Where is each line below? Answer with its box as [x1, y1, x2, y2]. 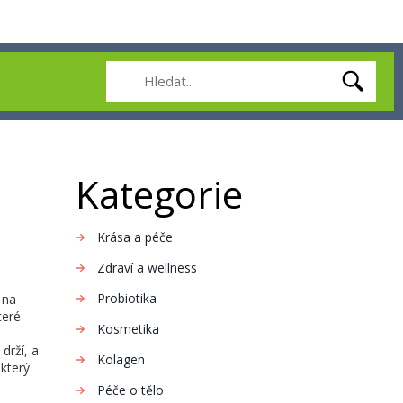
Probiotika [96, 290, 157, 307]
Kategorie [75, 168, 243, 219]
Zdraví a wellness [96, 259, 197, 276]
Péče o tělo [96, 381, 164, 399]
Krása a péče [96, 228, 173, 246]
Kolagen [96, 351, 145, 368]
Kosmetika [96, 320, 159, 337]
